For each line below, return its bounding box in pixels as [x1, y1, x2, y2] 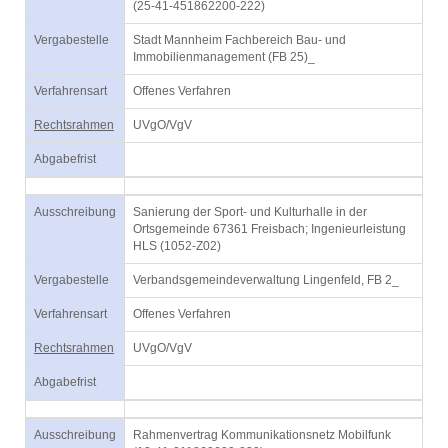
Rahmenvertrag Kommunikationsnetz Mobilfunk [133, 428, 391, 442]
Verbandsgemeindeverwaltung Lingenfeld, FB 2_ [133, 273, 399, 287]
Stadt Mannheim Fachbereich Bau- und [133, 33, 346, 47]
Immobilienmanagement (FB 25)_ [133, 50, 315, 64]
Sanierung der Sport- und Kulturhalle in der [133, 205, 367, 219]
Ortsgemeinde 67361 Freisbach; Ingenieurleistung [133, 222, 406, 236]
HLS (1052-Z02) [133, 239, 221, 253]
